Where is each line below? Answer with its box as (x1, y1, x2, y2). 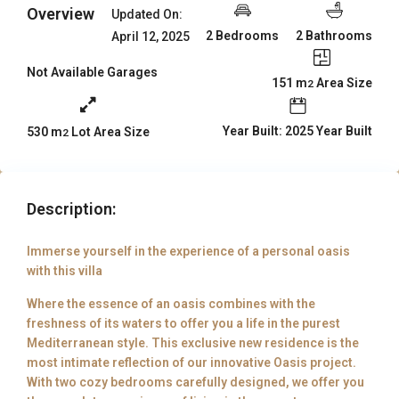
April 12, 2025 (110, 28, 190, 44)
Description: (27, 199, 117, 218)
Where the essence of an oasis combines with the (27, 296, 316, 311)
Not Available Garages (27, 65, 159, 80)
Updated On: (110, 6, 183, 21)
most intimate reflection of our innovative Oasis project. (27, 354, 357, 370)
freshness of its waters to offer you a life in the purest (27, 315, 341, 330)
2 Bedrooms (206, 28, 280, 43)
